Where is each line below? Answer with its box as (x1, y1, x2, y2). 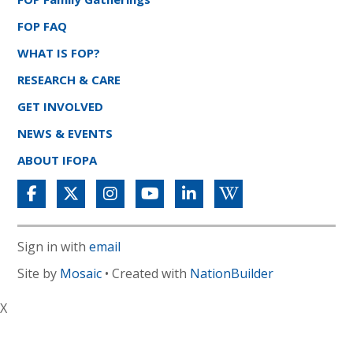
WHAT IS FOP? (17, 44, 101, 61)
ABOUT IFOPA (17, 151, 98, 168)
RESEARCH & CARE (17, 71, 121, 87)
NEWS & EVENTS (17, 124, 113, 141)
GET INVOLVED (17, 98, 104, 114)
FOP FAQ (17, 17, 68, 34)
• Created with (102, 264, 191, 282)
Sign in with (17, 237, 90, 255)
